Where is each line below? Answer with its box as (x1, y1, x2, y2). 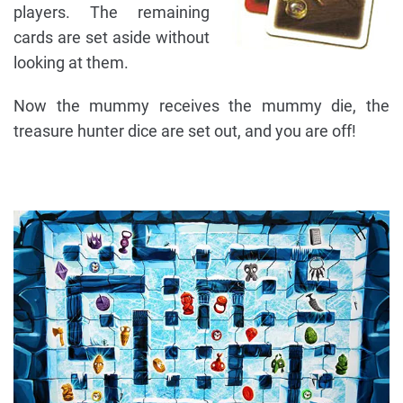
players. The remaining (13, 2, 210, 22)
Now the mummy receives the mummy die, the (13, 95, 390, 115)
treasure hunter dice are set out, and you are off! (13, 121, 356, 140)
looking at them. (13, 52, 129, 72)
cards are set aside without (13, 27, 210, 47)
